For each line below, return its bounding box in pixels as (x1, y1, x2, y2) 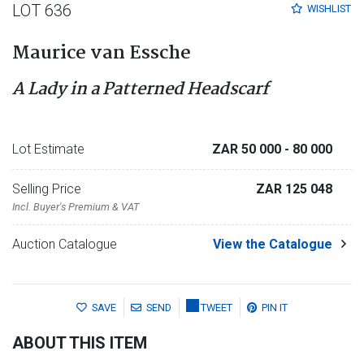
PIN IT (262, 301, 288, 314)
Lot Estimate (12, 141, 84, 157)
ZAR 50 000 (212, 141, 284, 157)
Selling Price (12, 181, 81, 197)
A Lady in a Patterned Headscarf (12, 76, 269, 103)
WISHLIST (307, 2, 351, 15)
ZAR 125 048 (256, 181, 332, 197)
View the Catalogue (213, 236, 332, 252)
